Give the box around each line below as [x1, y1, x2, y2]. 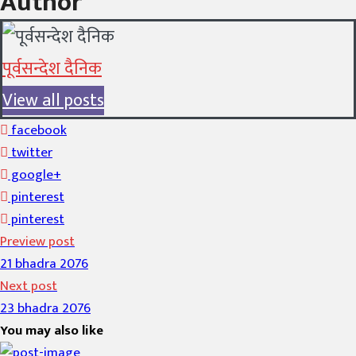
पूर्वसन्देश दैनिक [2, 54, 102, 83]
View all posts [2, 86, 104, 115]
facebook [8, 119, 67, 141]
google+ [8, 164, 61, 186]
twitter [8, 141, 52, 164]
